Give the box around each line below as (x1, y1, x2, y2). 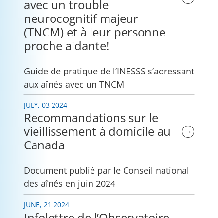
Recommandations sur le (24, 109, 158, 126)
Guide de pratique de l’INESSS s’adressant (24, 64, 194, 77)
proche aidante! (24, 37, 109, 54)
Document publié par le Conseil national (24, 164, 189, 177)
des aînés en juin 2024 (24, 177, 115, 190)
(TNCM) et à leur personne (24, 23, 165, 40)
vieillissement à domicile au (24, 123, 171, 140)
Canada (24, 137, 65, 153)
